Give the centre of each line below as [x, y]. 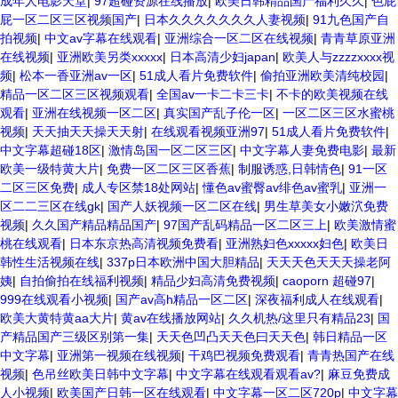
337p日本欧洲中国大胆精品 [183, 262]
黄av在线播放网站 [171, 318]
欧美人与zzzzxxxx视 [338, 57]
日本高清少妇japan [223, 57]
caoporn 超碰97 [327, 281]
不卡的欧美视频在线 [332, 94]
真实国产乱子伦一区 [219, 113]
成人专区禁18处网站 [139, 187]
